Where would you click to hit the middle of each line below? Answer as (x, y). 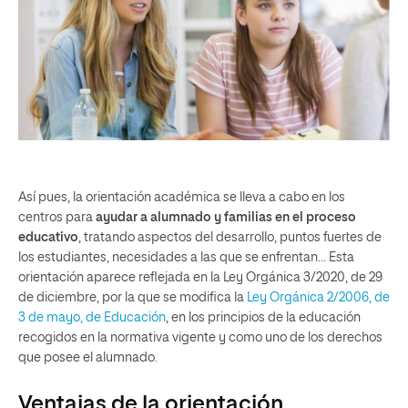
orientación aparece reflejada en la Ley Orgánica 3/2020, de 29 (200, 278)
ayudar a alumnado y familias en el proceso (226, 218)
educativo (48, 238)
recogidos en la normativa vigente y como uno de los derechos (200, 338)
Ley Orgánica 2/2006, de (318, 298)
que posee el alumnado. (88, 358)
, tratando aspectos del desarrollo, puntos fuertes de (230, 238)
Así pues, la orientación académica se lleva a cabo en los (182, 198)
